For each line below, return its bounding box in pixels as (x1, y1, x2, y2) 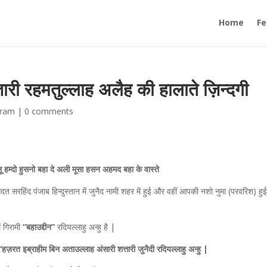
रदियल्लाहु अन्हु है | (57, 221, 115, 232)
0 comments (24, 105, 73, 117)
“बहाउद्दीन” (20, 221, 57, 232)
